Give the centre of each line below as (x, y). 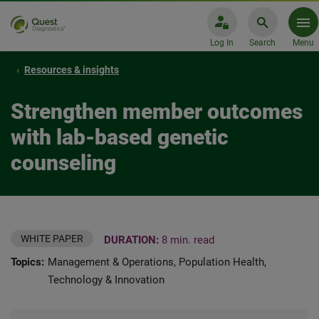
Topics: (27, 262)
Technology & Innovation (106, 280)
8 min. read (187, 240)
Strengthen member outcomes (157, 111)
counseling (63, 163)
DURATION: (131, 240)
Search (262, 43)
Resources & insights (72, 70)
